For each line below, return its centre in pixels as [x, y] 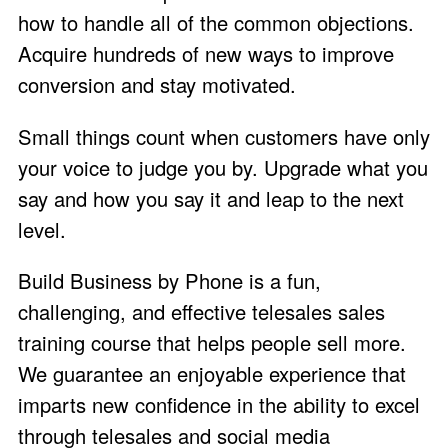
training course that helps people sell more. [212, 342]
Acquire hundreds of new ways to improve [206, 54]
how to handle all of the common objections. [216, 23]
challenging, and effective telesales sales [201, 311]
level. [42, 229]
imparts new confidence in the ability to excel [219, 404]
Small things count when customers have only [224, 136]
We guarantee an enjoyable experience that [212, 373]
